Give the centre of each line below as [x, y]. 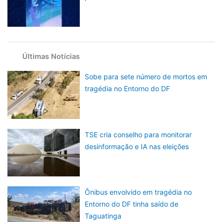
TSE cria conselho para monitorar [139, 134]
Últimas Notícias [51, 57]
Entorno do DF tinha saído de [132, 204]
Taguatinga [103, 216]
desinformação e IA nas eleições [137, 146]
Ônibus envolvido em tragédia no [139, 192]
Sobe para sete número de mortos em [146, 77]
